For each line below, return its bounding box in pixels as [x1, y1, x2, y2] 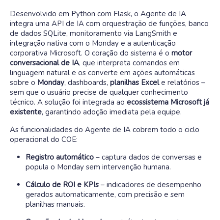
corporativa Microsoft [10, 48, 81, 58]
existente [10, 107, 42, 117]
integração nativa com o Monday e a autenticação [10, 38, 176, 48]
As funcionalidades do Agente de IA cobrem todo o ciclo [10, 125, 199, 135]
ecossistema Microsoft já [127, 97, 209, 107]
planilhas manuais [26, 199, 83, 209]
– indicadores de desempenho [99, 180, 201, 190]
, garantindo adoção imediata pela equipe [42, 107, 180, 117]
